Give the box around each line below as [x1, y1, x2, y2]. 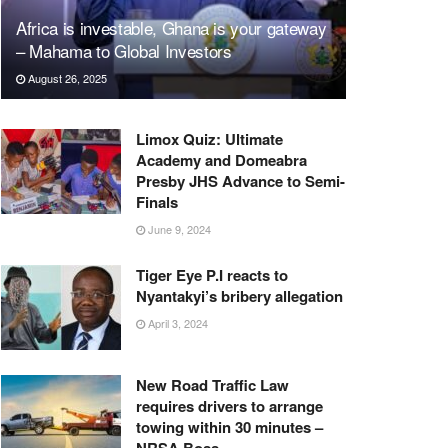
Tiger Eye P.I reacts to [136, 263, 288, 286]
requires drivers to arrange [136, 395, 323, 418]
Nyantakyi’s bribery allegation [136, 284, 343, 307]
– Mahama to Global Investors [16, 37, 232, 63]
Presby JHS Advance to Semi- [136, 169, 345, 192]
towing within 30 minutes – [136, 416, 323, 439]
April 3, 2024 [145, 314, 208, 331]
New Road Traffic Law [136, 374, 289, 397]
